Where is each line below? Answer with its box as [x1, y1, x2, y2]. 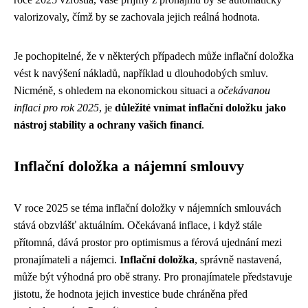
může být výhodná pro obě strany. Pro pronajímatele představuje [14, 271, 292, 283]
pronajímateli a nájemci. [14, 254, 120, 265]
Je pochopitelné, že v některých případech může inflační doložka [14, 50, 294, 62]
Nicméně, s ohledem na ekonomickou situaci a [14, 85, 218, 96]
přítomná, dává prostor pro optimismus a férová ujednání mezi [14, 236, 282, 248]
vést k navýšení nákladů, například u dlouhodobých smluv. [14, 67, 268, 79]
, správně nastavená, [195, 254, 282, 265]
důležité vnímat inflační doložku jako [115, 102, 286, 113]
